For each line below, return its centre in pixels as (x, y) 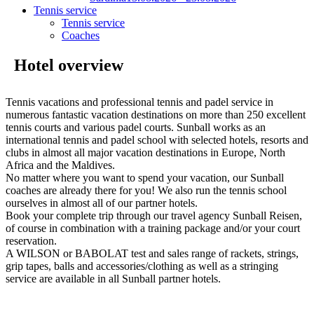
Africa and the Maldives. (60, 165)
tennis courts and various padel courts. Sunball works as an (136, 127)
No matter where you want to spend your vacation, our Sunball (145, 177)
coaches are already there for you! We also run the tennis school (146, 190)
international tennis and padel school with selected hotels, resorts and (157, 139)
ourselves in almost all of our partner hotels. (102, 203)
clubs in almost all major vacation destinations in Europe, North (145, 152)
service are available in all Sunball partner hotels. (113, 278)
